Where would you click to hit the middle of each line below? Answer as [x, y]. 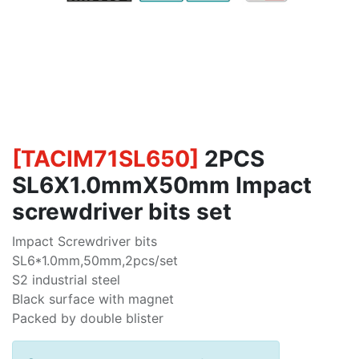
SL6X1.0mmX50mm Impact [162, 185]
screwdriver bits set [122, 212]
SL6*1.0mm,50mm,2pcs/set [95, 260]
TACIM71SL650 [105, 159]
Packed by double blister [88, 318]
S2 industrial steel [66, 280]
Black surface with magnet [93, 299]
